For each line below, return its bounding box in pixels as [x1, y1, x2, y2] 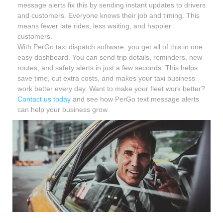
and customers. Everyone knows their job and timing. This [17, 11, 200, 19]
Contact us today [17, 95, 71, 103]
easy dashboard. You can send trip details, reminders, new [17, 53, 202, 61]
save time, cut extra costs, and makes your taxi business [17, 74, 195, 82]
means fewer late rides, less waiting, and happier [17, 21, 171, 30]
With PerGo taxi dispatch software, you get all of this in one [17, 42, 203, 51]
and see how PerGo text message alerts [71, 95, 199, 103]
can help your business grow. [17, 105, 109, 113]
